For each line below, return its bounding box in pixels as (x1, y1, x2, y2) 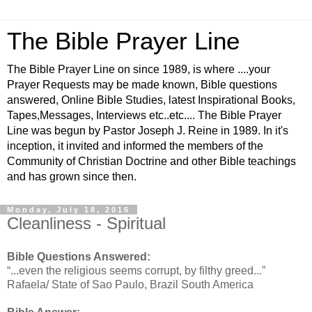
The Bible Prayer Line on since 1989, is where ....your (7, 63, 270, 75)
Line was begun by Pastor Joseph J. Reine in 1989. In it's (7, 125, 288, 136)
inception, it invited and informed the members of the (7, 140, 263, 152)
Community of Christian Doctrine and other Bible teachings (7, 155, 296, 167)
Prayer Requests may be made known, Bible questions (7, 79, 277, 91)
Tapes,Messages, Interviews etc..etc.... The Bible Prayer (7, 109, 281, 121)
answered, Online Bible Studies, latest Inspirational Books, (7, 94, 295, 106)
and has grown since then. (7, 171, 136, 182)
